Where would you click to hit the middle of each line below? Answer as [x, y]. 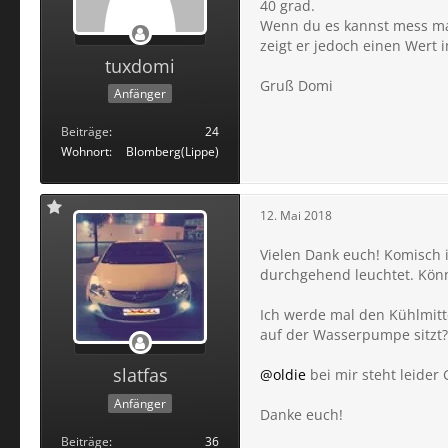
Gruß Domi [296, 85]
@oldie [283, 375]
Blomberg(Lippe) [172, 152]
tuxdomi [140, 65]
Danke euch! [301, 415]
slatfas [140, 375]
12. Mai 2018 [296, 215]
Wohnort [85, 152]
